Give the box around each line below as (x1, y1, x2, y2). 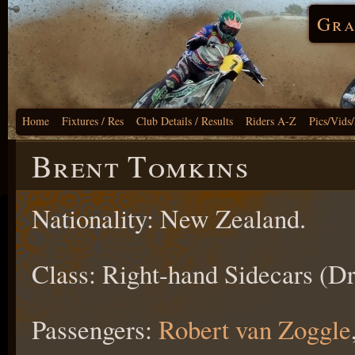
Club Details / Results (136, 113, 233, 128)
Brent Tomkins (32, 145, 250, 186)
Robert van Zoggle (158, 311, 351, 346)
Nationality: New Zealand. (32, 200, 306, 235)
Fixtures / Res (62, 113, 124, 128)
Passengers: (32, 311, 158, 346)
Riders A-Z (246, 113, 296, 128)
